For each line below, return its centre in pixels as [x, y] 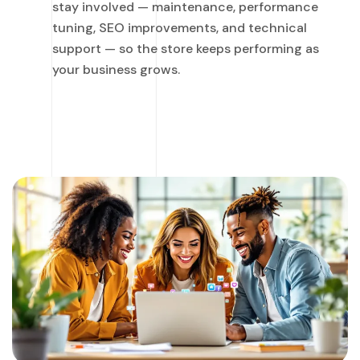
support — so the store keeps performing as [186, 49]
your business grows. [116, 70]
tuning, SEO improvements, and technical [180, 28]
